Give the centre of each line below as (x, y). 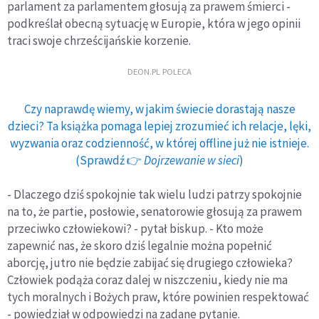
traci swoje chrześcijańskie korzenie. (99, 40)
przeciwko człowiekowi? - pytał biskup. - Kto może (135, 228)
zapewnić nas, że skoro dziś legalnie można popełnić (140, 245)
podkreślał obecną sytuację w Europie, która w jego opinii (154, 23)
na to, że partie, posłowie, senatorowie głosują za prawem (155, 211)
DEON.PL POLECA (159, 71)
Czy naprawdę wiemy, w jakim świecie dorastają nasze (159, 109)
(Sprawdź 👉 (110, 160)
